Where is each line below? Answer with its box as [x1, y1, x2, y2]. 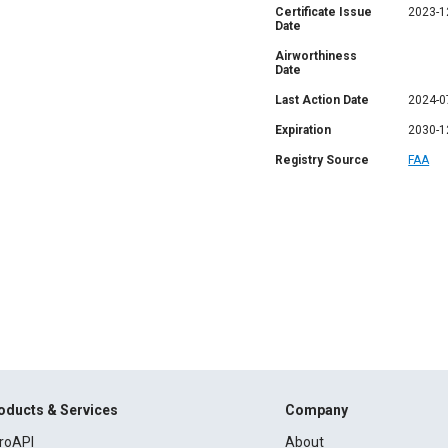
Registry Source [275, 153, 369, 167]
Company [284, 402, 348, 418]
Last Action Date [275, 93, 369, 107]
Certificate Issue [275, 5, 372, 19]
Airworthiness [275, 49, 357, 63]
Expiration [275, 123, 331, 137]
